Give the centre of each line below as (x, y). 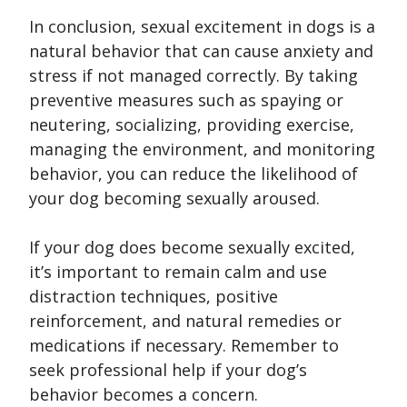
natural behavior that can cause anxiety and (201, 51)
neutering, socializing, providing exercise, (192, 125)
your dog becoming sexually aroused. (174, 199)
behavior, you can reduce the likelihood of (194, 174)
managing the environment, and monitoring (202, 149)
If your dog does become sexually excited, (192, 248)
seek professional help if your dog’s (168, 370)
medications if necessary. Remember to (184, 346)
